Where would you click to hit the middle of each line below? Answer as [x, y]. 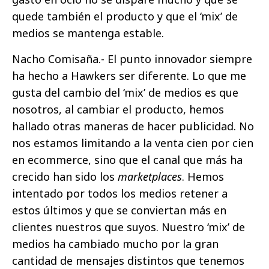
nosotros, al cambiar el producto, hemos [118, 110]
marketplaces [150, 177]
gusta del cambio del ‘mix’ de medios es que [125, 93]
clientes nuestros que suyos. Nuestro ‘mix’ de [128, 227]
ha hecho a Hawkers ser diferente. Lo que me [129, 76]
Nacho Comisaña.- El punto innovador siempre [132, 59]
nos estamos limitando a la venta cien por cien [133, 143]
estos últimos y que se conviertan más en [119, 210]
